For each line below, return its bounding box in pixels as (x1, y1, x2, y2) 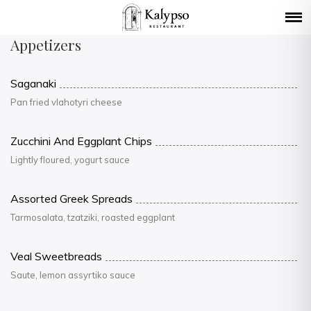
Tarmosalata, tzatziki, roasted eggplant (10, 212, 175, 223)
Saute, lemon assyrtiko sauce (10, 269, 135, 280)
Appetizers (10, 35, 81, 54)
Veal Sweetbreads (10, 249, 102, 263)
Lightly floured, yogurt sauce (10, 154, 130, 165)
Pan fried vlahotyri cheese (10, 96, 122, 108)
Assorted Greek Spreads (10, 192, 133, 205)
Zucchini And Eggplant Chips (10, 134, 152, 148)
